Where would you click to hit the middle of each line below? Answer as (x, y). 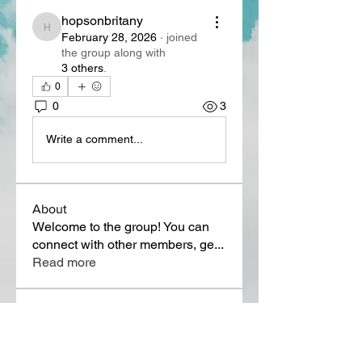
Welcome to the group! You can (121, 226)
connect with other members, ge (123, 244)
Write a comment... (95, 139)
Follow (207, 337)
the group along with (114, 52)
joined (182, 37)
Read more (64, 262)
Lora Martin (94, 337)
